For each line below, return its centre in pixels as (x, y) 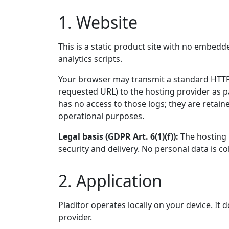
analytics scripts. (90, 59)
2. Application (110, 181)
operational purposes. (101, 116)
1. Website (98, 22)
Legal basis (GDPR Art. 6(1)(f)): (118, 136)
